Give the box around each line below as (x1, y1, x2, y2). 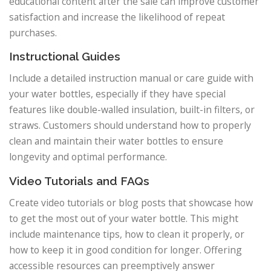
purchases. (9, 25, 57, 39)
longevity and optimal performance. (9, 150, 167, 164)
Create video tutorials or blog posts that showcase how (9, 196, 253, 210)
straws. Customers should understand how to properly (9, 119, 251, 132)
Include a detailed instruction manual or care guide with (9, 71, 253, 85)
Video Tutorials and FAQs (9, 174, 149, 188)
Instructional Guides (9, 50, 120, 64)
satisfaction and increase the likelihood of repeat (9, 10, 225, 24)
